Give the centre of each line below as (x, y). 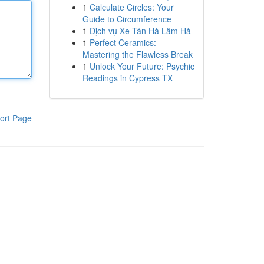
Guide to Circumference (127, 19)
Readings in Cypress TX (127, 78)
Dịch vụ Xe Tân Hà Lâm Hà (140, 31)
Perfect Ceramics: (123, 42)
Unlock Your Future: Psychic (142, 66)
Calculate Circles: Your (131, 7)
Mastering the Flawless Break (137, 54)
